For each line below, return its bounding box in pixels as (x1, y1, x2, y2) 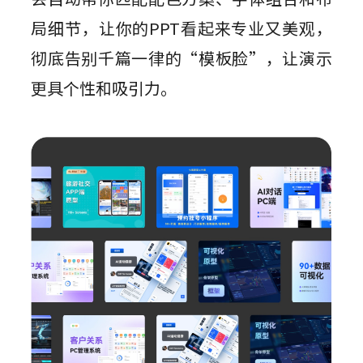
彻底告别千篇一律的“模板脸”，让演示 (31, 46, 332, 70)
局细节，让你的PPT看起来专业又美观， (31, 16, 332, 41)
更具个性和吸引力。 (31, 76, 177, 100)
